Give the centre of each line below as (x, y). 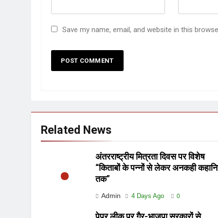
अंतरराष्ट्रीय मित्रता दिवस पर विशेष (150, 156)
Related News (76, 130)
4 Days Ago (148, 196)
